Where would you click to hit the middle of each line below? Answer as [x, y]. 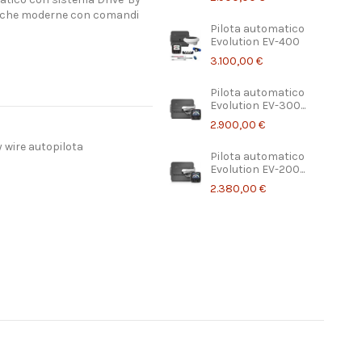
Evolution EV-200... [258, 170]
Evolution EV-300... [258, 106]
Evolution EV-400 [255, 42]
